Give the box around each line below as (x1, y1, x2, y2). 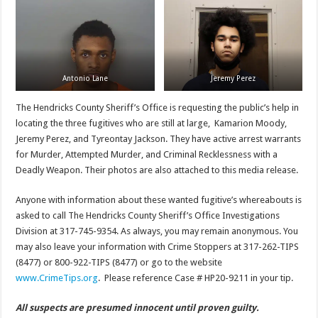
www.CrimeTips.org (16, 273, 99, 284)
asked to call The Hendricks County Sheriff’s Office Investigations (16, 210, 280, 221)
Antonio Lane (62, 73, 108, 82)
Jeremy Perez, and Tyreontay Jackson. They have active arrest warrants (16, 133, 302, 145)
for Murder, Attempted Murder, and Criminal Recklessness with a (16, 149, 278, 160)
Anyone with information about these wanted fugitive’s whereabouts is (16, 194, 302, 206)
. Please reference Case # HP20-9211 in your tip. (98, 273, 294, 284)
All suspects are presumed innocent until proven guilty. (16, 302, 260, 314)
